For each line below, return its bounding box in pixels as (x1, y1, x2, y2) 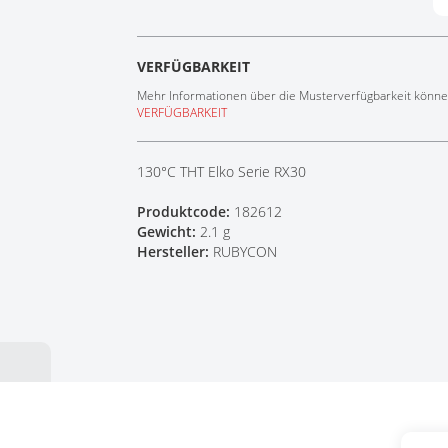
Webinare (88, 35, 148, 54)
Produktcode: (137, 202, 235, 221)
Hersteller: (137, 242, 214, 261)
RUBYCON (213, 242, 278, 261)
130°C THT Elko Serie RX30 (137, 162, 307, 181)
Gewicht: (137, 222, 201, 241)
